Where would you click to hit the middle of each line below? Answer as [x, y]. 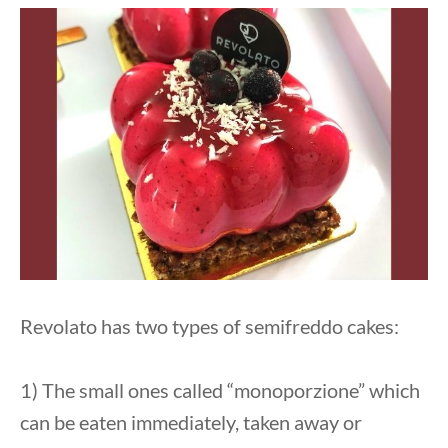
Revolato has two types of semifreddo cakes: [209, 325]
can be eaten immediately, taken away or [191, 421]
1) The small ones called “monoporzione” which [220, 389]
